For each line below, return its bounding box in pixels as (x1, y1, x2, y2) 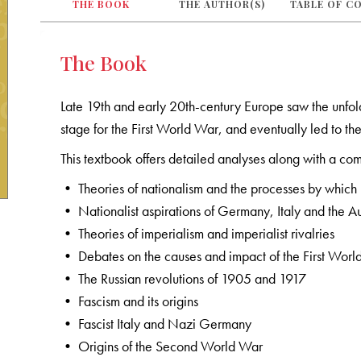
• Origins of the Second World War (60, 336, 263, 355)
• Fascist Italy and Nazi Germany (60, 313, 252, 333)
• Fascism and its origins (60, 291, 199, 310)
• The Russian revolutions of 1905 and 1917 (60, 268, 307, 288)
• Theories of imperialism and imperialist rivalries (60, 223, 335, 243)
